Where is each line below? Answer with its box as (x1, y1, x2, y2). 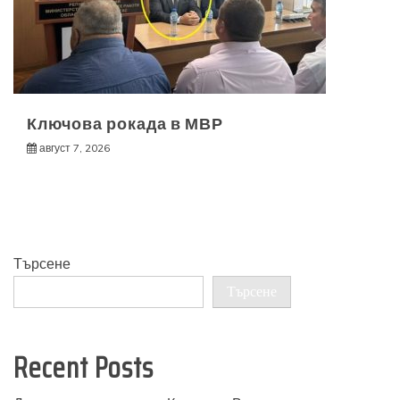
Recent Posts (13, 346, 154, 391)
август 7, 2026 (39, 141, 110, 155)
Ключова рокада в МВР (27, 112, 223, 137)
